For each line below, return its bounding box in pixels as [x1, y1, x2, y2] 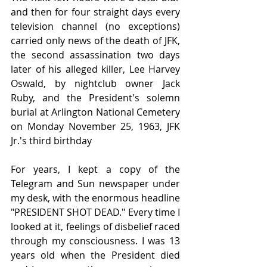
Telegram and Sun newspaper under [11, 177, 180, 191]
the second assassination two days [11, 48, 180, 62]
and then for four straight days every [11, 5, 180, 19]
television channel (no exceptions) [11, 20, 180, 33]
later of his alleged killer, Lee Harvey [11, 63, 180, 76]
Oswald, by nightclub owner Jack [11, 77, 180, 91]
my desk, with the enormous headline [11, 191, 180, 205]
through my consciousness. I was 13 [11, 234, 180, 248]
